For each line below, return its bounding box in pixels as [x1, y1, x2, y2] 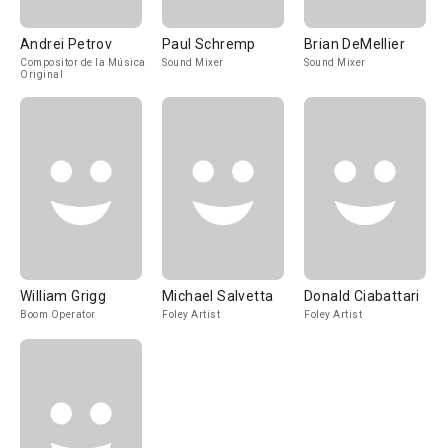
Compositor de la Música [20, 57, 146, 68]
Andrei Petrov [20, 36, 113, 52]
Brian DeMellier [304, 36, 405, 52]
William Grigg [20, 288, 107, 304]
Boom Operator [20, 309, 96, 320]
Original [20, 69, 63, 80]
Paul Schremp [162, 36, 256, 52]
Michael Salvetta [162, 288, 274, 304]
